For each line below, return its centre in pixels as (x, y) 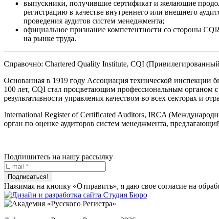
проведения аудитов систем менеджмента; (94, 21)
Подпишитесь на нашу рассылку (58, 157)
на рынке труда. (50, 39)
